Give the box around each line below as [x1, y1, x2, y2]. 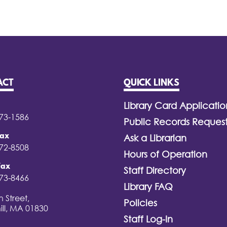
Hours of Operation [124, 149, 207, 160]
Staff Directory [124, 165, 186, 176]
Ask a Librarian [124, 133, 186, 143]
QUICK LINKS [124, 79, 179, 89]
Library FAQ [124, 181, 173, 192]
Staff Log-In [124, 214, 173, 224]
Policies [124, 198, 157, 208]
